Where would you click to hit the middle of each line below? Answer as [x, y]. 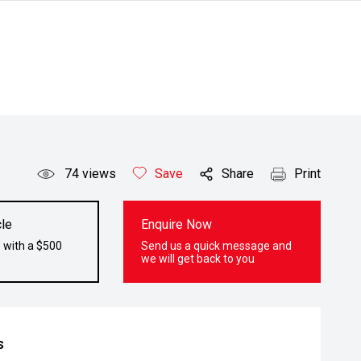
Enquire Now [177, 224]
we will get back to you [198, 259]
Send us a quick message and [217, 246]
